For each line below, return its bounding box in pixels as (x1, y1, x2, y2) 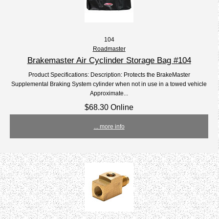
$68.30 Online (85, 103, 134, 112)
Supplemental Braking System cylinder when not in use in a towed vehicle (11, 81, 207, 88)
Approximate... (90, 90, 129, 97)
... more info (93, 123, 125, 130)
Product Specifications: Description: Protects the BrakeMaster (28, 71, 190, 78)
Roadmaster (92, 45, 126, 52)
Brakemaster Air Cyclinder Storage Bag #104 (27, 55, 191, 66)
